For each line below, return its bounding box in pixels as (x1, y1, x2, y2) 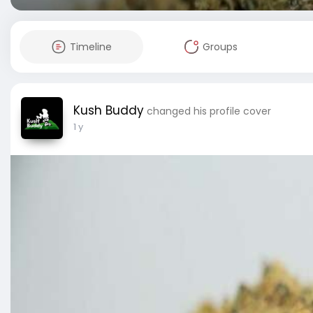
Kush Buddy (73, 102, 144, 119)
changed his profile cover (147, 104, 271, 118)
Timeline (69, 40, 112, 54)
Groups (202, 40, 238, 54)
